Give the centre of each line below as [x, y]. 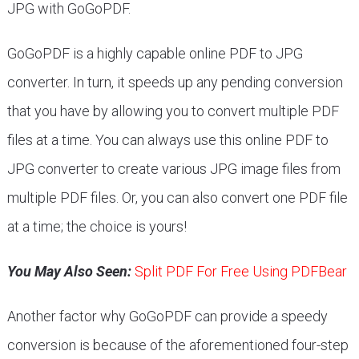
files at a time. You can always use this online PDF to [167, 140]
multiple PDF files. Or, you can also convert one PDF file [177, 198]
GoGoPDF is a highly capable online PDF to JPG [155, 53]
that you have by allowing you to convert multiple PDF [173, 111]
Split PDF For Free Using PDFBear [240, 271]
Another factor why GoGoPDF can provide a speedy [167, 316]
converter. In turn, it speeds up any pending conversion [175, 82]
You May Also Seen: [69, 271]
